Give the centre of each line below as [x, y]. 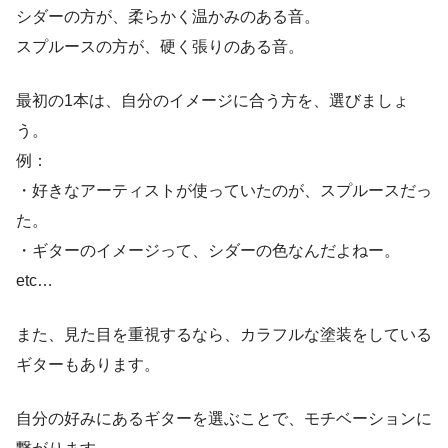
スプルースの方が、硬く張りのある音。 [160, 47]
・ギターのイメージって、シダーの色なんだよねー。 [208, 251]
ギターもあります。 [88, 365]
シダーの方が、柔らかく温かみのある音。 [168, 17]
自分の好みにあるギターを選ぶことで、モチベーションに [224, 419]
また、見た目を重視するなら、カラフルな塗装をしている [224, 335]
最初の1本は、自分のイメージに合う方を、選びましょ [212, 101]
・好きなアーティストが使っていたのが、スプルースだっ [224, 191]
